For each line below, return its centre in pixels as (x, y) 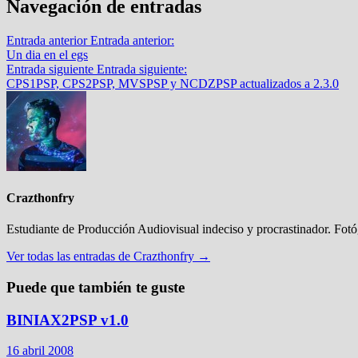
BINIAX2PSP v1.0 (68, 320)
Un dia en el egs (47, 54)
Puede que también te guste (95, 287)
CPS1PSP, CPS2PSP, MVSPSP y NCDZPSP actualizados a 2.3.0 (173, 83)
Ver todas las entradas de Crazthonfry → (108, 257)
